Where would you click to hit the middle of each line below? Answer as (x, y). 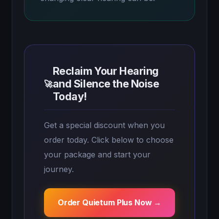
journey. (59, 169)
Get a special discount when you (104, 125)
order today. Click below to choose (109, 140)
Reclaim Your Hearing (106, 71)
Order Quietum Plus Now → (109, 202)
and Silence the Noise (106, 84)
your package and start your (97, 154)
